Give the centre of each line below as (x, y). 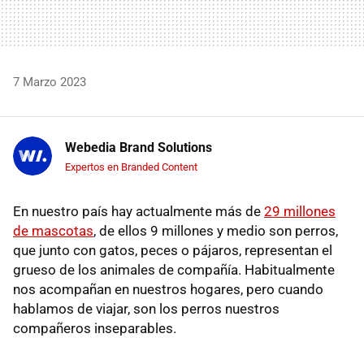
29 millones (300, 211)
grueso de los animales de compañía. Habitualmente (174, 269)
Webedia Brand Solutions (139, 147)
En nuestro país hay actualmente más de (139, 211)
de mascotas (53, 230)
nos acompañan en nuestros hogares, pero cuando (168, 289)
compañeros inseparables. (95, 328)
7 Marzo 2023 (50, 82)
